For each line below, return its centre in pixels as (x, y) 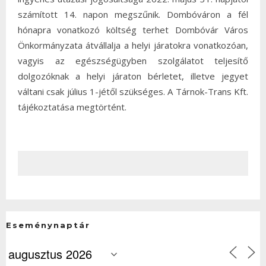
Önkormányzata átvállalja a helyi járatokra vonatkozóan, (133, 45)
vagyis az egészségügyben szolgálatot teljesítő (133, 61)
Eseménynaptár (48, 225)
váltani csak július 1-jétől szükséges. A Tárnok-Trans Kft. (133, 92)
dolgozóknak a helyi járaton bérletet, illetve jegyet (133, 76)
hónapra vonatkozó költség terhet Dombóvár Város (133, 30)
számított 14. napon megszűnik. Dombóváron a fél (133, 15)
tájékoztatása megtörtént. (72, 107)
